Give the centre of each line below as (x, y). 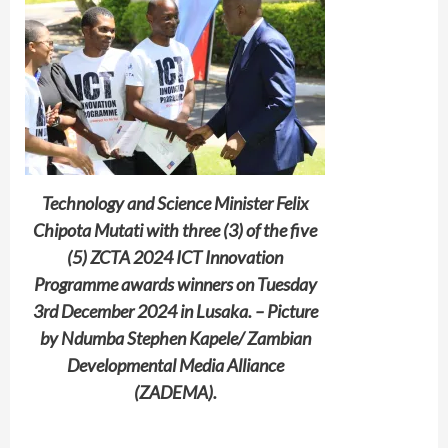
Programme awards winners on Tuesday (175, 283)
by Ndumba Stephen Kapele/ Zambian (175, 337)
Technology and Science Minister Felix (175, 202)
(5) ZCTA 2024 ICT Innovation (175, 256)
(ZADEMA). (175, 391)
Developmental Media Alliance (175, 364)
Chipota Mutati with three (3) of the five (175, 229)
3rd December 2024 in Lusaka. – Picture (175, 310)
